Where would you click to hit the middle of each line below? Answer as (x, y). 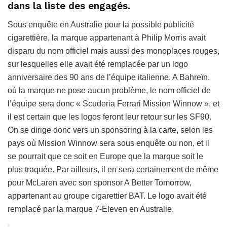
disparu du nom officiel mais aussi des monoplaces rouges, (113, 51)
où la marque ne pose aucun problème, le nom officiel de (109, 90)
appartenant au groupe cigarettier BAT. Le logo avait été (107, 196)
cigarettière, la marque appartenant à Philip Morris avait (107, 37)
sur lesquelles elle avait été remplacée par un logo (98, 64)
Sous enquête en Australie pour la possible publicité (101, 24)
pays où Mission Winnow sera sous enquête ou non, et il (108, 143)
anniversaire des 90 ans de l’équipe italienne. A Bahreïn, (109, 77)
